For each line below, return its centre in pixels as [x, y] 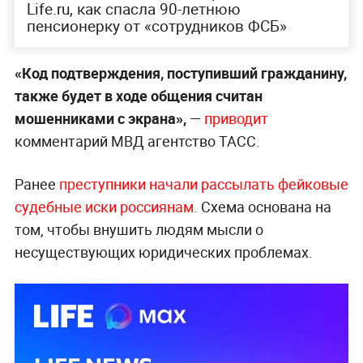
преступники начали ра [138, 184]
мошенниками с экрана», [100, 118]
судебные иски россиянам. [107, 206]
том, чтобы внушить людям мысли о [139, 229]
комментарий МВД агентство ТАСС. [137, 141]
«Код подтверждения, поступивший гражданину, [180, 73]
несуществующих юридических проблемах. [163, 252]
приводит [236, 118]
